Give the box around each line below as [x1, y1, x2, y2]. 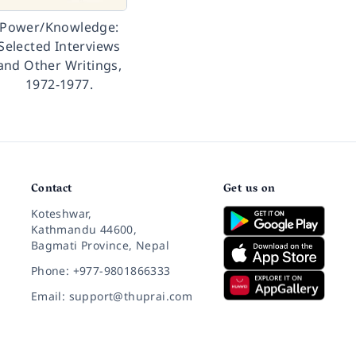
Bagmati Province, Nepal [30, 238, 169, 253]
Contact [30, 179, 72, 200]
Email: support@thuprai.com [30, 288, 193, 304]
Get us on [223, 179, 276, 200]
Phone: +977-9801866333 [30, 263, 171, 278]
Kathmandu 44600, [30, 222, 137, 237]
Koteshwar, [30, 206, 92, 221]
